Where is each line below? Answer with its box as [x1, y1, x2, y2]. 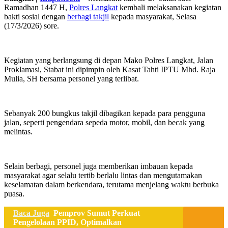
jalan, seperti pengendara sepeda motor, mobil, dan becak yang [4, 118, 205, 127]
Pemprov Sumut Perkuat [53, 208, 140, 217]
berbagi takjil [67, 12, 109, 21]
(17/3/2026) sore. [4, 21, 59, 30]
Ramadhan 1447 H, [4, 3, 69, 12]
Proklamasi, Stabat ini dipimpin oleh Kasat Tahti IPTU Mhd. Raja [4, 65, 215, 74]
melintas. [4, 127, 33, 136]
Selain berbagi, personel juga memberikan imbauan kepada [4, 161, 193, 170]
